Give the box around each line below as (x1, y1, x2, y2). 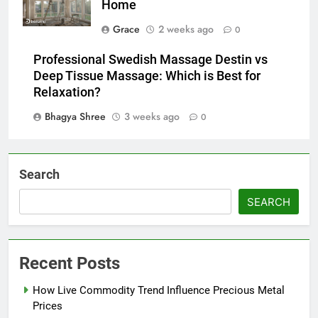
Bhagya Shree (45, 109, 106, 124)
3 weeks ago (124, 109, 180, 124)
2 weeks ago (158, 21, 214, 36)
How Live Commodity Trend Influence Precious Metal (33, 283, 285, 297)
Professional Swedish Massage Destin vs (33, 52, 268, 67)
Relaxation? (33, 84, 101, 99)
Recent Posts (19, 253, 120, 273)
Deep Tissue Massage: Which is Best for (33, 68, 261, 83)
